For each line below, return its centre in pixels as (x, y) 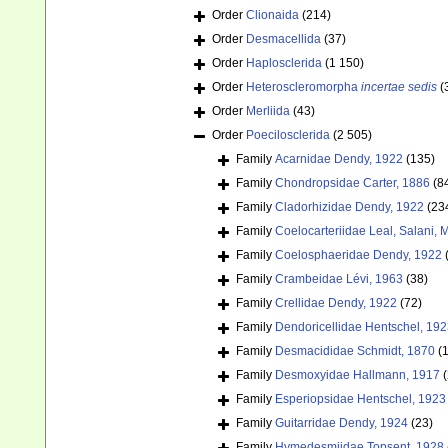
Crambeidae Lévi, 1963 (339, 279)
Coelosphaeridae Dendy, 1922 (358, 255)
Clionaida (272, 15)
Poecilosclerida (288, 135)
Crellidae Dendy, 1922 (336, 303)
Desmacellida (283, 39)
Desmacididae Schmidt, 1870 (355, 351)
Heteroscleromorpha (303, 87)
